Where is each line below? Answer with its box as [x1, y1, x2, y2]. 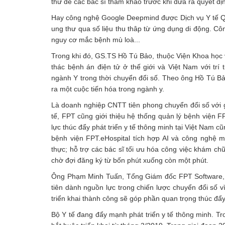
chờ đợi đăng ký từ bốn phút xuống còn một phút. [51, 156, 208, 164]
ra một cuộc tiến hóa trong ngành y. [51, 85, 164, 93]
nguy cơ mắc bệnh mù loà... [51, 36, 140, 44]
